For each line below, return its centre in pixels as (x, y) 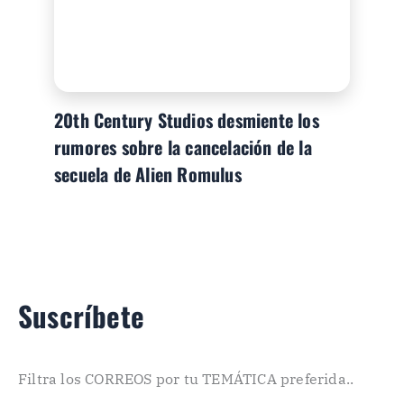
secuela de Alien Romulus (148, 174)
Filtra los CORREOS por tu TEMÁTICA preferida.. (186, 378)
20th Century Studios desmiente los (187, 119)
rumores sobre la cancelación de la (183, 147)
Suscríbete (81, 315)
